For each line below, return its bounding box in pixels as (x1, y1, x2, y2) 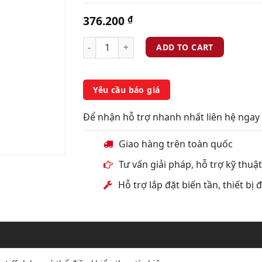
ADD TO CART (156, 41, 213, 53)
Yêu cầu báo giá (93, 84, 160, 96)
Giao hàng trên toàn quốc (119, 137, 233, 151)
